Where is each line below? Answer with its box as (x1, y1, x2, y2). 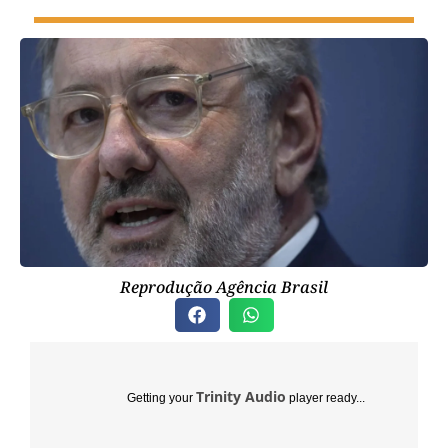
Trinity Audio (196, 387, 286, 407)
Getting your (127, 391, 196, 406)
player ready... (286, 391, 365, 406)
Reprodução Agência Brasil (120, 276, 328, 299)
